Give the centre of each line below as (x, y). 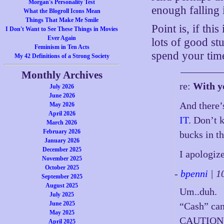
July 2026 (62, 86)
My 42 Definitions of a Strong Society (62, 56)
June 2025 (62, 203)
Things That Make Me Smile (62, 20)
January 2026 (62, 140)
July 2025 (62, 194)
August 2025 (62, 185)
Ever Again (62, 38)
